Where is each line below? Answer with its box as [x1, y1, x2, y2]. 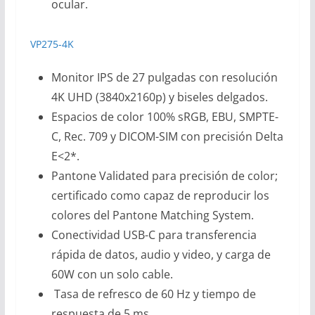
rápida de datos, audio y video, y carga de [51, 246, 271, 262]
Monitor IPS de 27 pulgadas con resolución [51, 69, 278, 85]
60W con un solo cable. [51, 266, 173, 282]
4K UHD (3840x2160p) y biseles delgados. [51, 89, 268, 105]
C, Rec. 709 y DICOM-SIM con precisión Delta [51, 128, 283, 144]
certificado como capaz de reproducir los [51, 187, 269, 203]
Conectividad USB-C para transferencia [51, 226, 257, 243]
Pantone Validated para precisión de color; [51, 167, 278, 184]
